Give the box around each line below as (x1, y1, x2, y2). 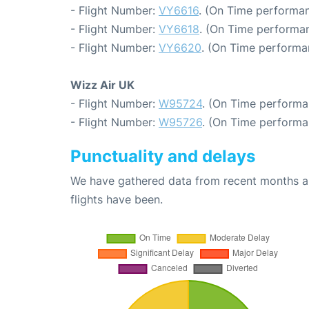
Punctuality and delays (70, 146, 255, 167)
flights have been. (70, 192, 163, 207)
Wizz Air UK (70, 78, 134, 92)
